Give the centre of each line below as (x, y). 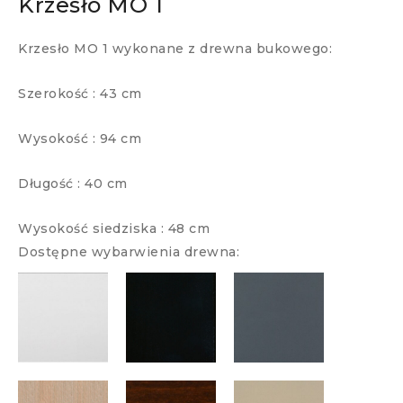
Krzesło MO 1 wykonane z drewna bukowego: (175, 49)
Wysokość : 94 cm (80, 139)
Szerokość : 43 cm (80, 94)
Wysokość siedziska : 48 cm (114, 229)
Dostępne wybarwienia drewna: (129, 252)
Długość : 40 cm (73, 184)
